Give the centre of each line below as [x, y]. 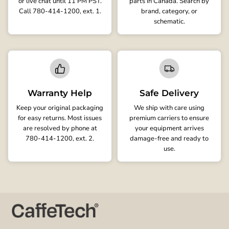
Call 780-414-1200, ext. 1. [60, 11]
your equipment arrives [169, 128]
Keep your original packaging [60, 108]
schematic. [169, 21]
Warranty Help [60, 93]
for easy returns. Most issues [60, 118]
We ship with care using [169, 108]
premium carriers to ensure [169, 118]
